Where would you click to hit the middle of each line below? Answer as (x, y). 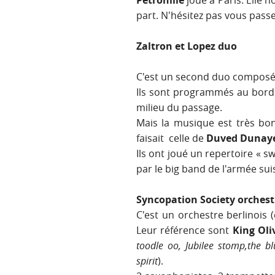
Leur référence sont (184, 230)
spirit (147, 261)
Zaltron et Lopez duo (187, 46)
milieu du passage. (179, 108)
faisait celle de (171, 138)
